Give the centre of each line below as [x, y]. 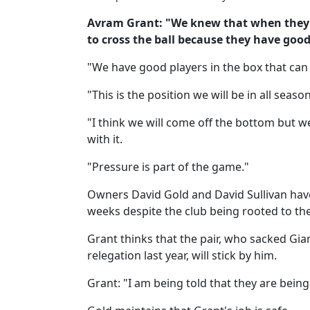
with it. [105, 139]
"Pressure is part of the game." [168, 167]
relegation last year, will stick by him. [182, 255]
